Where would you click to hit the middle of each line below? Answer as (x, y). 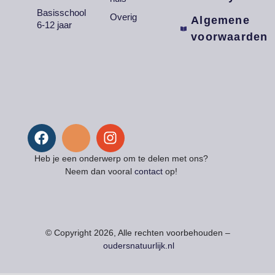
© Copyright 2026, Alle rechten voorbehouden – (137, 232)
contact (148, 171)
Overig (124, 17)
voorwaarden (230, 37)
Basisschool (61, 13)
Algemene (220, 20)
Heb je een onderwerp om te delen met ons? (121, 158)
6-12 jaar (54, 25)
